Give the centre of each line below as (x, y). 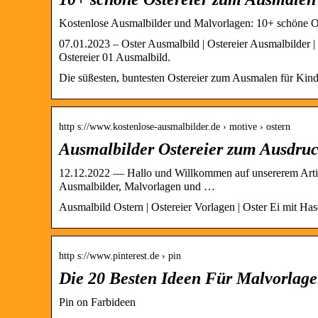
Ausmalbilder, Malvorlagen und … (137, 186)
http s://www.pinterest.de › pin (120, 256)
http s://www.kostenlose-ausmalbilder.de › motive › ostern (175, 126)
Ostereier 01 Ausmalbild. (115, 57)
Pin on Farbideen (97, 302)
